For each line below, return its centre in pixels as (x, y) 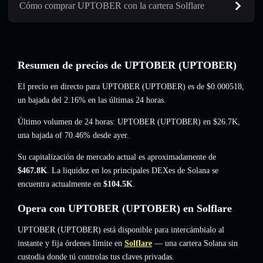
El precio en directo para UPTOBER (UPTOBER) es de (112, 87)
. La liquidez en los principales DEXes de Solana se (133, 171)
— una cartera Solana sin (195, 244)
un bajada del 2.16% (52, 100)
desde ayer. (110, 136)
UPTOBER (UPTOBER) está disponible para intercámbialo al (121, 230)
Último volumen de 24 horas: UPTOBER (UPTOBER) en (115, 122)
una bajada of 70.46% (54, 136)
